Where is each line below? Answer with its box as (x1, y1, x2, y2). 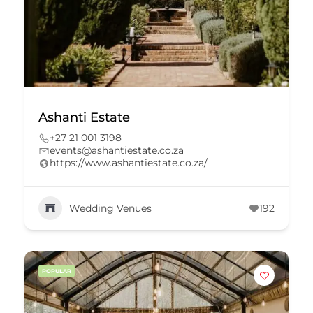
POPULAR (42, 268, 71, 275)
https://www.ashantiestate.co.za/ (50, 156, 208, 169)
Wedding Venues (69, 201, 152, 214)
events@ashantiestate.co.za (50, 144, 184, 156)
